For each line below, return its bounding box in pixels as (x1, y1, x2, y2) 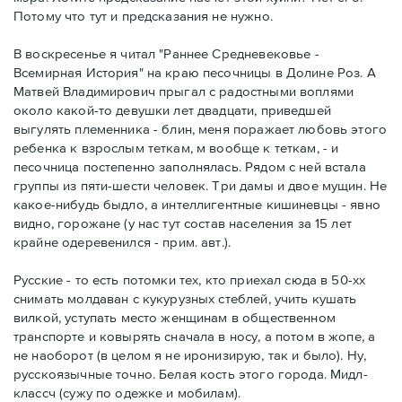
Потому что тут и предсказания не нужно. (13, 7, 273, 23)
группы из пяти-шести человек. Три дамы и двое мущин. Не (13, 177, 388, 193)
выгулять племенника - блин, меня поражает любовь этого (13, 120, 388, 136)
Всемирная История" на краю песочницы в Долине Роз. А (13, 64, 376, 80)
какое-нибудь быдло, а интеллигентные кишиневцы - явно (13, 196, 380, 212)
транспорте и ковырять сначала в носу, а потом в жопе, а (13, 328, 376, 344)
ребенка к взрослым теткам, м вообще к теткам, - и (13, 139, 339, 155)
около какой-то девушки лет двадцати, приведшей (13, 101, 331, 118)
